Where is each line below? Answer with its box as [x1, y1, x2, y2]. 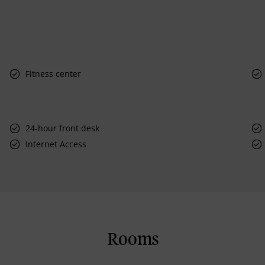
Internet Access [25, 138, 87, 150]
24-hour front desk [25, 122, 100, 134]
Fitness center [25, 67, 82, 79]
